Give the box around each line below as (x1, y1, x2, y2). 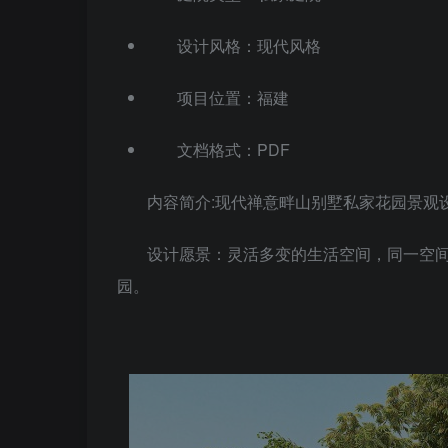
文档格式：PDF (177, 138, 290, 161)
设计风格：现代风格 (177, 34, 321, 57)
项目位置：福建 (177, 86, 289, 109)
